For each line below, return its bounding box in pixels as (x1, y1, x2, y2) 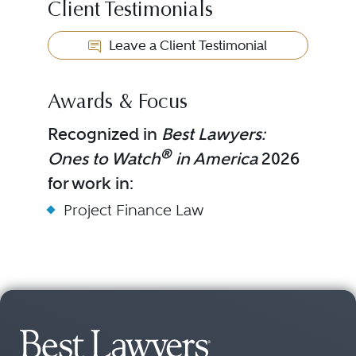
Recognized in (47, 124, 161, 144)
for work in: (47, 173, 133, 193)
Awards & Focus (47, 93, 188, 114)
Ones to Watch (47, 149, 161, 168)
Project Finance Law (63, 201, 204, 219)
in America (171, 149, 257, 168)
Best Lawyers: (161, 124, 265, 144)
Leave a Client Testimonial (106, 37, 268, 53)
